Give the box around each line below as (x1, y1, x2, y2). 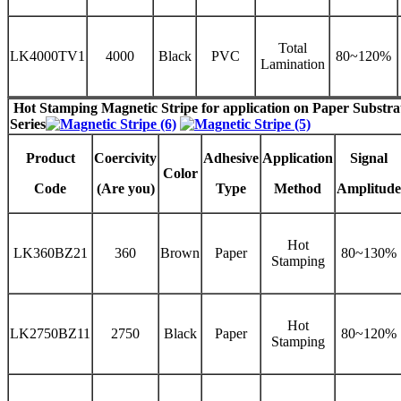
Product (25, 149, 75, 166)
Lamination (260, 55, 325, 72)
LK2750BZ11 (10, 325, 90, 341)
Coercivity (94, 149, 157, 166)
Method (274, 180, 321, 196)
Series (10, 115, 46, 132)
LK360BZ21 (13, 244, 88, 260)
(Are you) (96, 180, 155, 196)
